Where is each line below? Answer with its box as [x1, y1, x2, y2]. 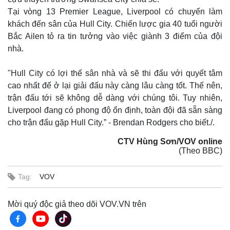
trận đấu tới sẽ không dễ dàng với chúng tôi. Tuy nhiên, [8, 93, 222, 102]
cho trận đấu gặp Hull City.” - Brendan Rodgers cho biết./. [8, 118, 215, 127]
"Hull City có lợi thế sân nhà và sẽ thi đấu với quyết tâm [8, 69, 222, 78]
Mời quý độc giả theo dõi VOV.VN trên [8, 200, 146, 208]
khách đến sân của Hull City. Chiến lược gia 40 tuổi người [8, 20, 222, 28]
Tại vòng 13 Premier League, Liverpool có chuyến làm [8, 7, 222, 16]
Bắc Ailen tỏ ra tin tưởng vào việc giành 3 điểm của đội [8, 32, 222, 41]
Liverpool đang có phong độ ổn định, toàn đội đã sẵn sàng [8, 106, 222, 114]
